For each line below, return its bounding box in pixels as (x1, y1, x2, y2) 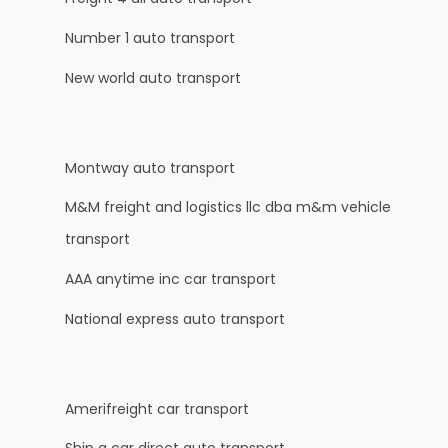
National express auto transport (65, 308, 285, 329)
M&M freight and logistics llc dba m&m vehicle (65, 197, 391, 218)
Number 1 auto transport (65, 28, 235, 49)
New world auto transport (65, 67, 241, 88)
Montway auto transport (65, 157, 235, 178)
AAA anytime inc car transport (65, 269, 276, 290)
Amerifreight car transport (65, 398, 249, 419)
